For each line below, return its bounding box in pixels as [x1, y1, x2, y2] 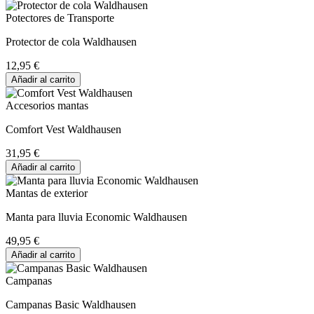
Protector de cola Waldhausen [6, 35, 137, 48]
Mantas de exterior [6, 186, 88, 199]
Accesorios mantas [6, 99, 88, 111]
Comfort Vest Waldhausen [6, 123, 121, 135]
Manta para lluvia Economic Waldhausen [6, 210, 187, 223]
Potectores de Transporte [6, 11, 114, 24]
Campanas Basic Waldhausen [6, 298, 136, 310]
